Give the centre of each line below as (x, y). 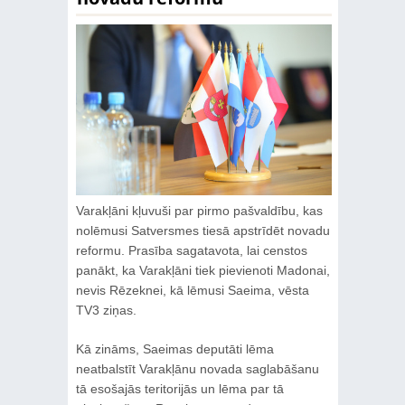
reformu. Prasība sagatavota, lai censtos (191, 250)
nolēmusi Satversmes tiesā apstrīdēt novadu (202, 230)
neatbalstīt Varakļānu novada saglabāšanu (197, 368)
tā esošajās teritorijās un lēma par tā (179, 388)
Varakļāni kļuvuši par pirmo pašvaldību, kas (199, 210)
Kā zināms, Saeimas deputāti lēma (174, 348)
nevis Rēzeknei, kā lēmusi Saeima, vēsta (192, 290)
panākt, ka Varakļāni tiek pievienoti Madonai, (202, 270)
